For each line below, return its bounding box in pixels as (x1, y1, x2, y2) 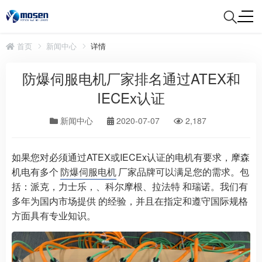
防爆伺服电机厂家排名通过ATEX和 (22, 68, 240, 88)
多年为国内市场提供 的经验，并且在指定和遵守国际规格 (12, 194, 248, 208)
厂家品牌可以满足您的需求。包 (118, 165, 249, 178)
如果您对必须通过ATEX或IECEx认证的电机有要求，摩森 (12, 150, 250, 164)
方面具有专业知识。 (12, 209, 96, 222)
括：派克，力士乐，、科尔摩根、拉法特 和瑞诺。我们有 (12, 180, 248, 193)
